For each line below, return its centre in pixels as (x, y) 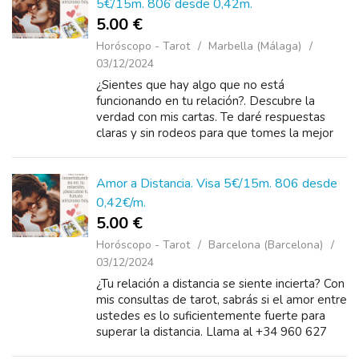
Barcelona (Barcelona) (266, 245)
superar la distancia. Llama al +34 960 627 (212, 332)
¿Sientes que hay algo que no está (190, 85)
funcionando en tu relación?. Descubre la (206, 101)
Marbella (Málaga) (255, 46)
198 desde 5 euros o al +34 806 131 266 (209, 348)
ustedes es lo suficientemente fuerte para (211, 316)
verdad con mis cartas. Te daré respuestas (211, 117)
